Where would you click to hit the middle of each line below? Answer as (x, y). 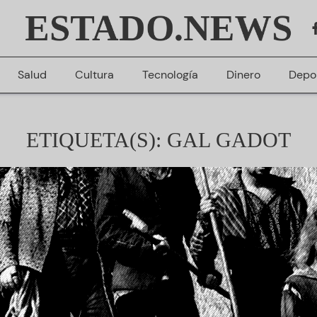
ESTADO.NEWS (158, 28)
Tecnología (170, 75)
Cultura (94, 75)
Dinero (243, 75)
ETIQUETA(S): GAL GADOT (158, 140)
